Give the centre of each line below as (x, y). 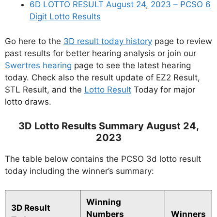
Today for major (163, 89)
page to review (182, 41)
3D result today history (108, 41)
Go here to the (34, 41)
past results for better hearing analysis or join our (101, 53)
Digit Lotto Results (65, 17)
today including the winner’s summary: (79, 171)
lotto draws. (28, 101)
